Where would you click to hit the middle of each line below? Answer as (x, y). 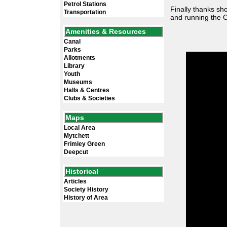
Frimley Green (84, 144)
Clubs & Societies (89, 98)
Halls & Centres (87, 90)
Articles (75, 181)
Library (74, 66)
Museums (78, 82)
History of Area (86, 198)
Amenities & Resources (106, 31)
